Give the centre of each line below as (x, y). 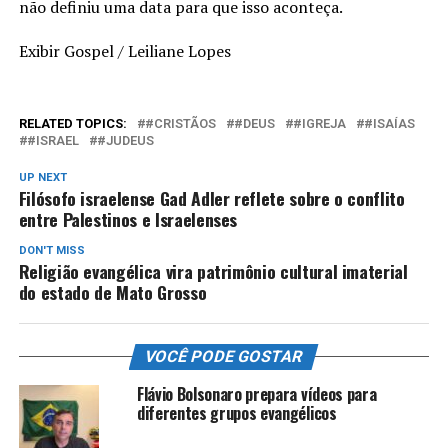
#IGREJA (319, 124)
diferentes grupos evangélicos (236, 413)
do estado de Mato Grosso (112, 292)
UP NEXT (42, 178)
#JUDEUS (125, 141)
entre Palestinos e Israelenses (128, 219)
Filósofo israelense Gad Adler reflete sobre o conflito (211, 198)
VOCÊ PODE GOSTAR (224, 357)
